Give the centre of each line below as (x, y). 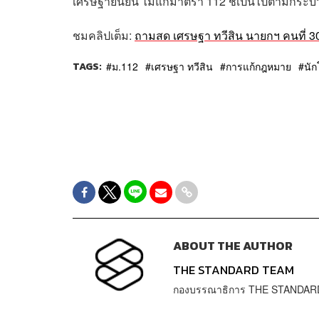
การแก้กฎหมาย (258, 67)
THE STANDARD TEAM (233, 271)
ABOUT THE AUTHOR (232, 246)
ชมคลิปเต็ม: (104, 36)
